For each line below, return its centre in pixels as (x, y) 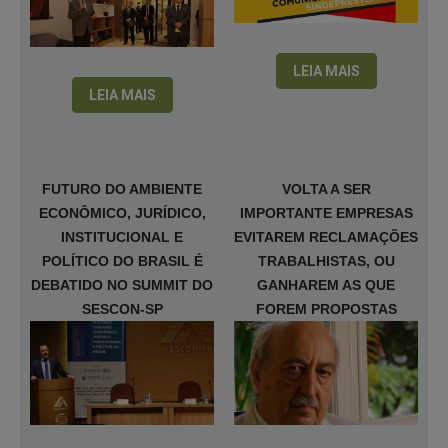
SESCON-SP (122, 309)
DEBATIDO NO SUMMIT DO (122, 285)
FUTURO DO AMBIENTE (122, 189)
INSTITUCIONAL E (122, 237)
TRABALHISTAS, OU (326, 261)
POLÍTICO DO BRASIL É (122, 261)
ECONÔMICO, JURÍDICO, (122, 213)
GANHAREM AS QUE (326, 285)
